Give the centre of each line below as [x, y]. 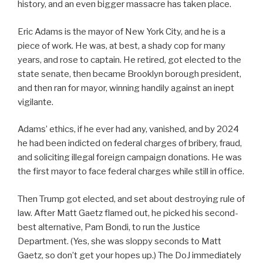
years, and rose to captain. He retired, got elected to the [129, 60]
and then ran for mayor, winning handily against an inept [126, 88]
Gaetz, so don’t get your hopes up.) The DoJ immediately [129, 255]
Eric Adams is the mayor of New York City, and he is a [122, 31]
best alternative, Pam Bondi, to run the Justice [109, 227]
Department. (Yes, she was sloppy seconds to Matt [119, 241]
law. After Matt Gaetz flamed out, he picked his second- [128, 213]
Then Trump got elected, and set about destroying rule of [131, 199]
